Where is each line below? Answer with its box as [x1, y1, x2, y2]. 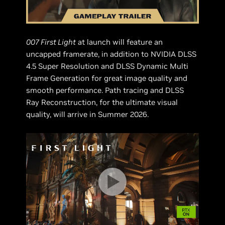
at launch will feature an [76, 37, 163, 47]
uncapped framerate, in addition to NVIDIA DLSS [26, 49, 197, 59]
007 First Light [26, 37, 76, 47]
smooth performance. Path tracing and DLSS [26, 85, 184, 95]
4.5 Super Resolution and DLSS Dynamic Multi [26, 61, 189, 71]
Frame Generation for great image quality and [26, 73, 188, 83]
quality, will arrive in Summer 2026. [26, 109, 149, 120]
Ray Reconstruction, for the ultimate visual [26, 97, 178, 107]
